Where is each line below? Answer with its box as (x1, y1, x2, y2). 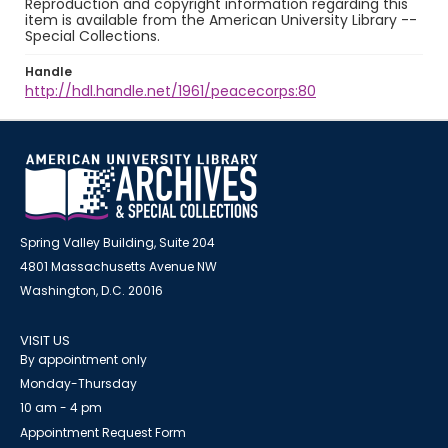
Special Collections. (25, 26, 160, 46)
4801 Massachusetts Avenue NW (20, 258, 217, 275)
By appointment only (20, 351, 147, 368)
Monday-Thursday (20, 375, 137, 392)
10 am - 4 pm (20, 399, 102, 416)
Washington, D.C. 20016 (20, 282, 163, 299)
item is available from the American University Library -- (25, 10, 417, 30)
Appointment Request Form (20, 424, 186, 441)
